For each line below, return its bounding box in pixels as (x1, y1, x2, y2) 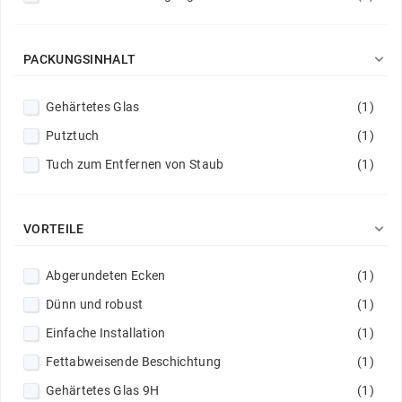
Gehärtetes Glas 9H (46, 382, 160, 398)
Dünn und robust (46, 297, 144, 312)
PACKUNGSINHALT (23, 52, 136, 67)
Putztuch (46, 127, 100, 143)
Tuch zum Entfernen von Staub (46, 156, 224, 171)
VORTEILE (23, 221, 84, 236)
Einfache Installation (46, 326, 166, 341)
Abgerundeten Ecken (46, 268, 166, 284)
